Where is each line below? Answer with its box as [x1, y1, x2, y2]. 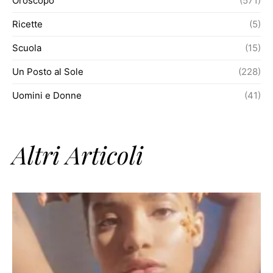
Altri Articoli [12, 138, 143, 171]
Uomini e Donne [12, 90, 82, 101]
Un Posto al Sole [12, 66, 83, 77]
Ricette [12, 18, 43, 30]
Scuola [12, 42, 41, 54]
